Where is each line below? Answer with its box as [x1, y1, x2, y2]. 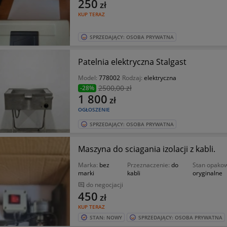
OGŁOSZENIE [78, 106, 110, 113]
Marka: [78, 161, 99, 169]
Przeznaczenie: [127, 161, 171, 169]
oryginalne [192, 169, 222, 177]
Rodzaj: [122, 73, 144, 82]
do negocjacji [86, 180, 123, 189]
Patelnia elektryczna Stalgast [78, 56, 186, 67]
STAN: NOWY [89, 214, 122, 221]
